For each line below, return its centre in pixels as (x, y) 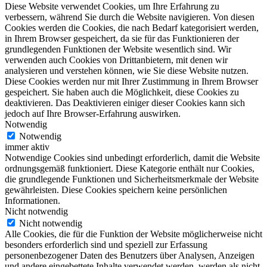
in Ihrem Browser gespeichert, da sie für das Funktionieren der (122, 38)
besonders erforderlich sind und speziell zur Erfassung (106, 244)
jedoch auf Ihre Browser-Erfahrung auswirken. (93, 113)
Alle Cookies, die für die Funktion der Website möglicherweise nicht (133, 234)
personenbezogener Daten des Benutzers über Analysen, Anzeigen (130, 255)
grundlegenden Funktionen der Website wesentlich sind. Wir (118, 49)
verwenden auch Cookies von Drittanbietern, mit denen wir (116, 60)
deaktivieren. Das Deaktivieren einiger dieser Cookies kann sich (125, 103)
